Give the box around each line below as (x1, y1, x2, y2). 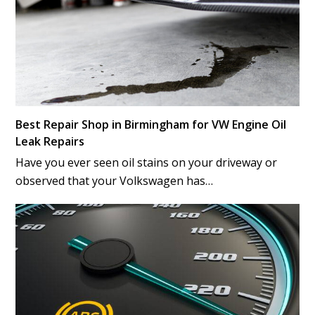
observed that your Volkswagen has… (15, 173, 214, 189)
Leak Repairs (15, 134, 85, 150)
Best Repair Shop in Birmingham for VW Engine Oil (15, 117, 287, 133)
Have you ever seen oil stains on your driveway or (15, 155, 278, 171)
